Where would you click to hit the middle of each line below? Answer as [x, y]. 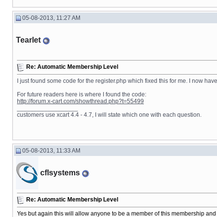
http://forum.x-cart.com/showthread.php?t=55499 [80, 101]
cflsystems [60, 173]
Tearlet [28, 40]
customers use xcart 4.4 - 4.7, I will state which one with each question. [109, 115]
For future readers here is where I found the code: [82, 94]
